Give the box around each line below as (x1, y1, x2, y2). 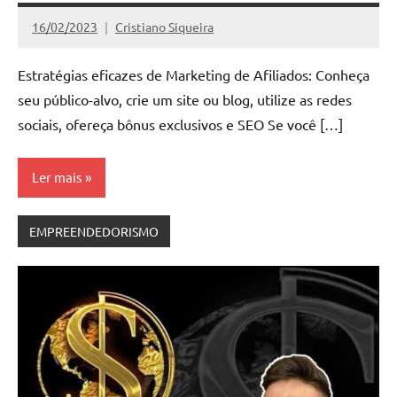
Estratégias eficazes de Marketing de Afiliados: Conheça (18, 65, 370, 83)
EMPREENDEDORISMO (28, 223, 159, 240)
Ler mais (32, 168, 82, 186)
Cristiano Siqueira (115, 18, 214, 35)
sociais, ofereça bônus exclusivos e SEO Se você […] (18, 114, 343, 133)
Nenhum (32, 28, 80, 45)
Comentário (32, 50, 98, 66)
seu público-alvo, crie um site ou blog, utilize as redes (18, 90, 352, 108)
